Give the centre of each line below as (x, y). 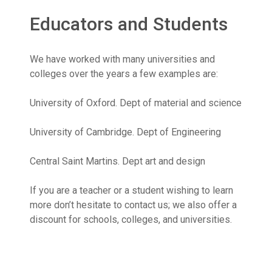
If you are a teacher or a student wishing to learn (131, 190)
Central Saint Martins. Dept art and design (117, 161)
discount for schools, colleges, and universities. (131, 219)
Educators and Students (129, 24)
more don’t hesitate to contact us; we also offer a (133, 205)
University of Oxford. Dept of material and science (136, 103)
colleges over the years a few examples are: (124, 73)
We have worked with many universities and (122, 59)
